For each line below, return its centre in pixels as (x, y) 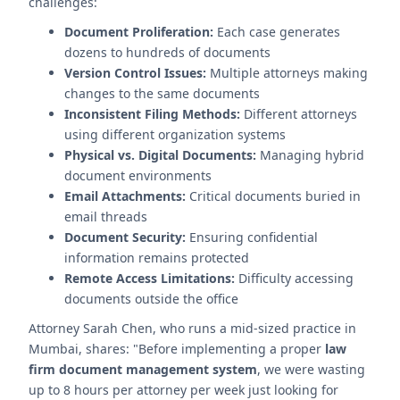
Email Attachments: (125, 196)
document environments (138, 175)
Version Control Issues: (135, 73)
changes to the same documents (162, 93)
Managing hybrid (310, 155)
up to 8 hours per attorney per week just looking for (183, 390)
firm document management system (143, 369)
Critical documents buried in (273, 196)
